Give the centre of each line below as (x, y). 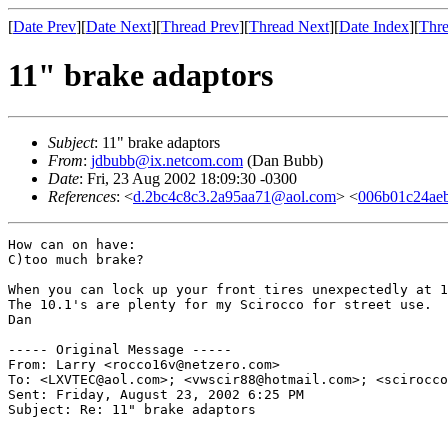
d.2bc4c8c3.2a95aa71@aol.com (234, 196)
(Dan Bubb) (283, 160)
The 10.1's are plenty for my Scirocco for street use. (220, 304)
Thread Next (289, 26)
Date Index (374, 26)
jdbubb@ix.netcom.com (167, 160)
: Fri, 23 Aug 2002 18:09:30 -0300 (188, 178)
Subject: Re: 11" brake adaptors (132, 409)
